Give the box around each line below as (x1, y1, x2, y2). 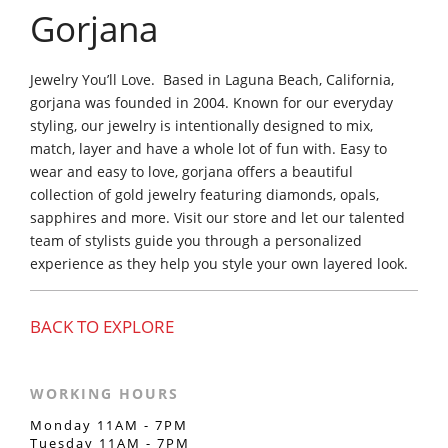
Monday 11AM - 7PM (30, 415, 188, 434)
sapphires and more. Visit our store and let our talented (30, 207, 405, 227)
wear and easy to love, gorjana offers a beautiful (30, 161, 353, 181)
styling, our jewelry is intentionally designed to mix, (30, 115, 373, 135)
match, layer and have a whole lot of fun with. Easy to (30, 138, 387, 158)
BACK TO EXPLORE (30, 314, 174, 338)
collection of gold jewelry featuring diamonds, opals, (30, 184, 379, 204)
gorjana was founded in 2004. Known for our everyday (30, 92, 393, 112)
